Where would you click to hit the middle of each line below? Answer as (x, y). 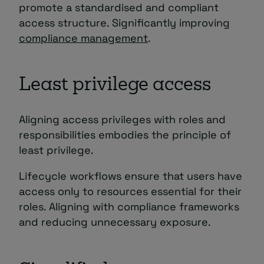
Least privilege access (115, 86)
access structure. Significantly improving (124, 23)
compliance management (83, 38)
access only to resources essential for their (130, 192)
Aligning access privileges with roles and (122, 120)
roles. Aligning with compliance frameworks (129, 207)
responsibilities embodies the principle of (125, 135)
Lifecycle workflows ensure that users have (131, 176)
